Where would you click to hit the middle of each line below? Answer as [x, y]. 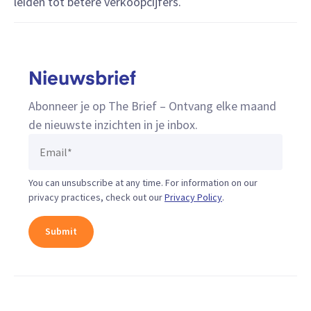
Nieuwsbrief [82, 80]
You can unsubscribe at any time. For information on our [143, 182]
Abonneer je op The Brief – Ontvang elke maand [152, 106]
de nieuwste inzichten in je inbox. [113, 124]
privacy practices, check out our [96, 197]
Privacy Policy [193, 197]
